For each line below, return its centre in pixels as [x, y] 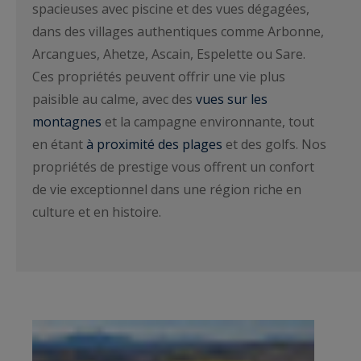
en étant [59, 145]
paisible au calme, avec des [114, 100]
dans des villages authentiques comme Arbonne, [178, 32]
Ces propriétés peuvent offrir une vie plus [159, 77]
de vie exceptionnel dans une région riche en [167, 190]
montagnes [67, 122]
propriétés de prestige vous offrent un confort [173, 167]
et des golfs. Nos [274, 145]
